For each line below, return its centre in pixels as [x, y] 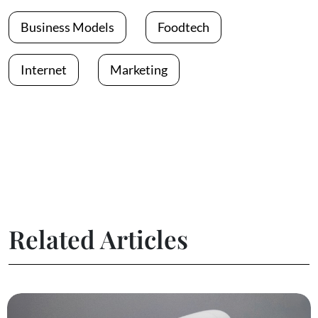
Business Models [67, 27]
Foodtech [183, 27]
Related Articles [98, 239]
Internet [44, 70]
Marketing [139, 70]
